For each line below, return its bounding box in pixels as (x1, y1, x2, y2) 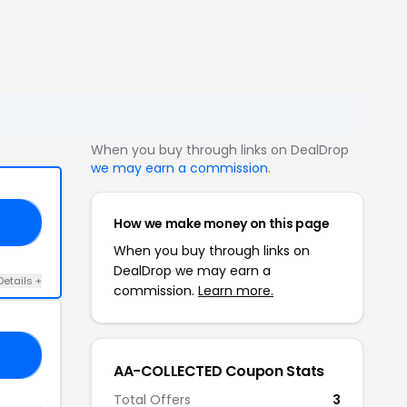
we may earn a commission (91, 158, 268, 177)
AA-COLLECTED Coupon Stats (114, 360, 324, 382)
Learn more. (198, 281, 273, 300)
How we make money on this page (114, 213, 330, 233)
